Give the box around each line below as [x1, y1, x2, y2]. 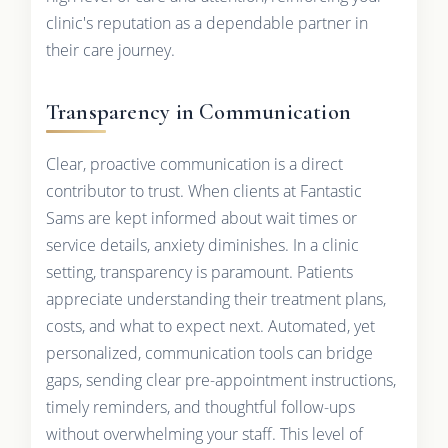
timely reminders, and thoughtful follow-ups [45, 395, 355, 418]
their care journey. [45, 38, 175, 61]
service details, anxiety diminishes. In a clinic [45, 233, 359, 256]
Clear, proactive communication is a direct [45, 152, 343, 175]
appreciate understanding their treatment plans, [45, 287, 386, 310]
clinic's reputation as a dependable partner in [45, 11, 368, 34]
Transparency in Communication [45, 98, 352, 125]
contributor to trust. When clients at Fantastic [45, 179, 362, 202]
